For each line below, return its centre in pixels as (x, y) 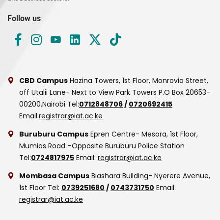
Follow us (24, 18)
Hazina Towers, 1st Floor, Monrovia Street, (138, 80)
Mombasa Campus (54, 176)
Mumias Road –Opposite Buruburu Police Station (102, 146)
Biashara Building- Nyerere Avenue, (150, 176)
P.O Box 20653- (184, 92)
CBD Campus (43, 80)
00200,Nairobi (42, 104)
